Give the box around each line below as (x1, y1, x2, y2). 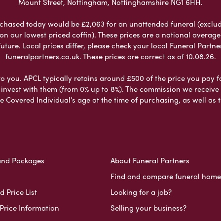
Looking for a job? (110, 186, 172, 197)
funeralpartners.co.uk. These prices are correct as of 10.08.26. (5, 50, 216, 62)
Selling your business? (110, 202, 186, 213)
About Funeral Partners (110, 154, 189, 166)
